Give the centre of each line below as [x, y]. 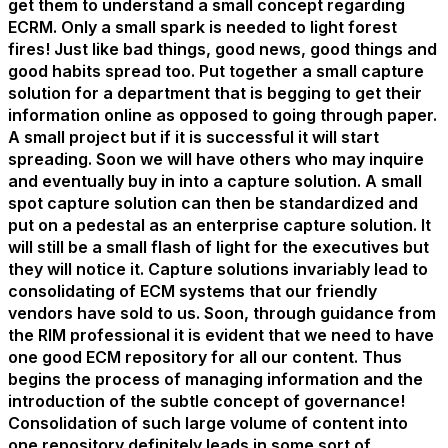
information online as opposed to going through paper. [222, 115]
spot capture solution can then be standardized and [213, 203]
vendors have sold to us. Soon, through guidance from [222, 313]
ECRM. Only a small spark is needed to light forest [202, 27]
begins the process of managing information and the [215, 379]
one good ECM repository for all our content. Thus [205, 357]
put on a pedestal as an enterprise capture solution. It [219, 225]
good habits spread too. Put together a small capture [216, 71]
